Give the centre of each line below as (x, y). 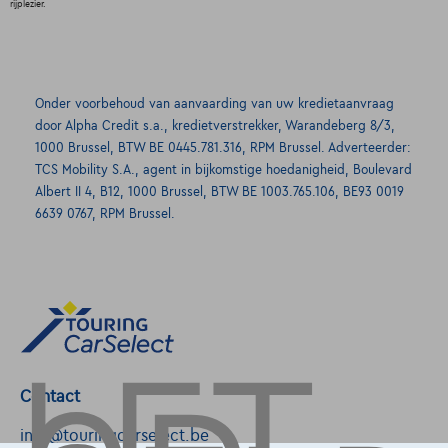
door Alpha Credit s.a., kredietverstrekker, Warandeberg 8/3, (215, 125)
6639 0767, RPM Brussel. (105, 213)
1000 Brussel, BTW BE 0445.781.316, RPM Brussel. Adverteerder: (223, 147)
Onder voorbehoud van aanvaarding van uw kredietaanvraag (214, 103)
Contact (50, 396)
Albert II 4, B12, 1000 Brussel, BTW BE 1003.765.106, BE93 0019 (219, 191)
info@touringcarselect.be (114, 435)
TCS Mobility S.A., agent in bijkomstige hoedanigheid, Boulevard (223, 169)
